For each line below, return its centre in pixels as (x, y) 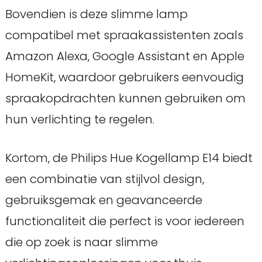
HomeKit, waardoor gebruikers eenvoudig (124, 77)
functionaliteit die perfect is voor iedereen (125, 221)
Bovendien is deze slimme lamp (96, 14)
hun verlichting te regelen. (80, 119)
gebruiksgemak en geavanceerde (104, 200)
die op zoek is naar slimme (81, 242)
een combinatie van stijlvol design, (104, 179)
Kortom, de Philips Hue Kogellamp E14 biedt (129, 158)
